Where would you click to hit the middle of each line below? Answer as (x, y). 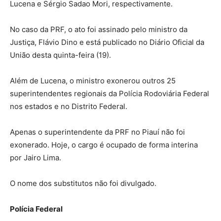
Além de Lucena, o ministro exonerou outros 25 (93, 81)
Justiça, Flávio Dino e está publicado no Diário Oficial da (107, 42)
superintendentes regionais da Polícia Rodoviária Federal (110, 94)
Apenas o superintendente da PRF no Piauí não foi (97, 132)
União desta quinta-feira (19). (60, 55)
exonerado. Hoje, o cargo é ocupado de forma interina (104, 145)
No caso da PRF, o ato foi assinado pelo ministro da (99, 30)
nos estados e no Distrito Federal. (69, 107)
